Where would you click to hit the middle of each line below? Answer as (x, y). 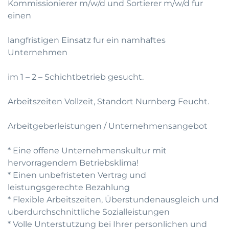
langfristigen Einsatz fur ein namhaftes (87, 40)
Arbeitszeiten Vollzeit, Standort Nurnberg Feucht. (108, 101)
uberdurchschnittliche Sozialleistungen (89, 212)
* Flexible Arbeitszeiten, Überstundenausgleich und (113, 200)
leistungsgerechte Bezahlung (69, 187)
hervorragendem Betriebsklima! (73, 163)
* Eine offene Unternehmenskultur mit (87, 151)
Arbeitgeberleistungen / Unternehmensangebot (108, 126)
